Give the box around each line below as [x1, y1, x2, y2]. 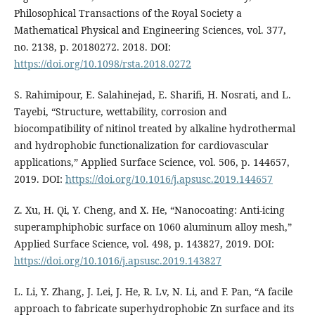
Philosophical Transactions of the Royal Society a [13, 6, 242, 20]
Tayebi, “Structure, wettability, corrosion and [13, 104, 227, 118]
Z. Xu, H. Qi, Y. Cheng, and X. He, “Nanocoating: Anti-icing [13, 202, 285, 217]
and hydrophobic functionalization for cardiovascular [13, 138, 269, 152]
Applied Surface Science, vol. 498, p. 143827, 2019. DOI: [13, 236, 274, 250]
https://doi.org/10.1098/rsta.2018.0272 [13, 56, 191, 70]
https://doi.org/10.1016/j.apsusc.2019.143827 [13, 253, 221, 267]
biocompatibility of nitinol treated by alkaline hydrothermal [13, 121, 295, 135]
